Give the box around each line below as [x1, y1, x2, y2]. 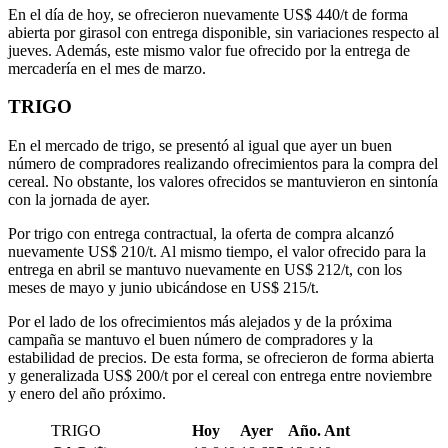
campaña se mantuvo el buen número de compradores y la [8, 331, 373, 349]
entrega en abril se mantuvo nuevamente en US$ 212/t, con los [8, 261, 402, 279]
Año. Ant [288, 422, 350, 440]
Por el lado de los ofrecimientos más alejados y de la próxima [8, 313, 392, 331]
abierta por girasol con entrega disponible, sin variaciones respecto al [8, 23, 439, 41]
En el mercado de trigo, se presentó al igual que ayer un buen [8, 137, 392, 155]
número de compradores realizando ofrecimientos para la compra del [8, 155, 438, 173]
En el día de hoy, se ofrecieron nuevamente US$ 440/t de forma [8, 5, 408, 23]
